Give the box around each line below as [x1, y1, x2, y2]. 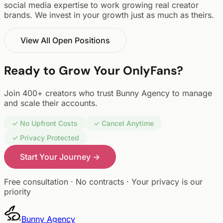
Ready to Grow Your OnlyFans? [4, 63, 183, 79]
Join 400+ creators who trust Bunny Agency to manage [4, 88, 212, 99]
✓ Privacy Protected [12, 133, 79, 142]
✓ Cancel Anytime [94, 119, 154, 128]
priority [4, 187, 31, 197]
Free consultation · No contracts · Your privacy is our [4, 177, 203, 187]
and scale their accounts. [4, 98, 98, 109]
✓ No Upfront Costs [12, 119, 78, 128]
